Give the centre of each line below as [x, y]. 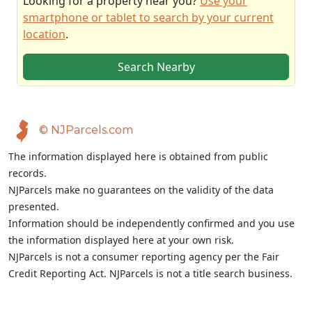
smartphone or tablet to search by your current [148, 17]
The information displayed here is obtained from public [138, 156]
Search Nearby [156, 67]
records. [28, 173]
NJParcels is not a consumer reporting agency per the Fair [144, 257]
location [44, 34]
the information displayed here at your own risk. [121, 240]
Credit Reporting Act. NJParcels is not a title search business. [150, 273]
